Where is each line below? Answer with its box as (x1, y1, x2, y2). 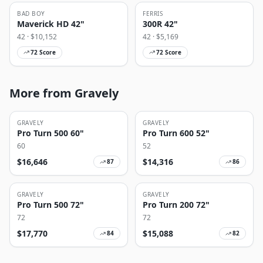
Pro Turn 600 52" (143, 127, 210, 139)
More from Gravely (9, 85, 119, 102)
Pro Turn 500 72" (17, 199, 84, 211)
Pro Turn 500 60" (17, 127, 84, 139)
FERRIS (143, 9, 163, 18)
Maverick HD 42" (17, 18, 85, 29)
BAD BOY (17, 9, 45, 18)
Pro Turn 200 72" (143, 199, 210, 211)
